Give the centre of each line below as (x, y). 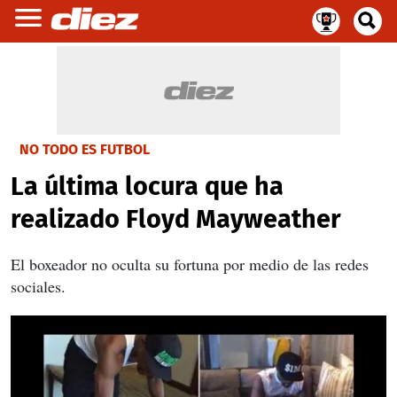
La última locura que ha (147, 187)
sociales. (38, 286)
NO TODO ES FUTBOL (85, 149)
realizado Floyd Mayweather (176, 219)
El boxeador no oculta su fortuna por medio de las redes (190, 264)
